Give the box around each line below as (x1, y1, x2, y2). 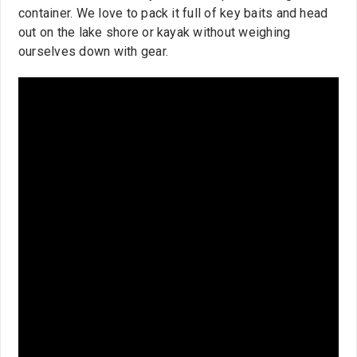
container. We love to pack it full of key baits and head (18, 6, 328, 22)
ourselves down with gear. (18, 44, 169, 60)
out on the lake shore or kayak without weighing (18, 25, 291, 41)
